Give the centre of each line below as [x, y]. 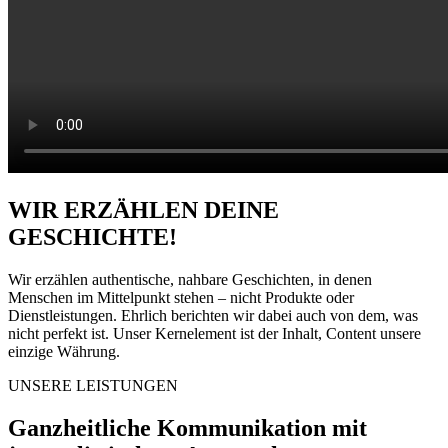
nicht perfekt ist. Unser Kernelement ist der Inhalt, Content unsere [214, 333]
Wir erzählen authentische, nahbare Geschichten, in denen [190, 279]
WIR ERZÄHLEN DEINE [143, 209]
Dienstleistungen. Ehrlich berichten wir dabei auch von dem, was [213, 315]
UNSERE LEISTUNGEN [93, 385]
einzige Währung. [64, 351]
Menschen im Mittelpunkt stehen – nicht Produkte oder [181, 297]
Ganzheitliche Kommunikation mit [187, 427]
